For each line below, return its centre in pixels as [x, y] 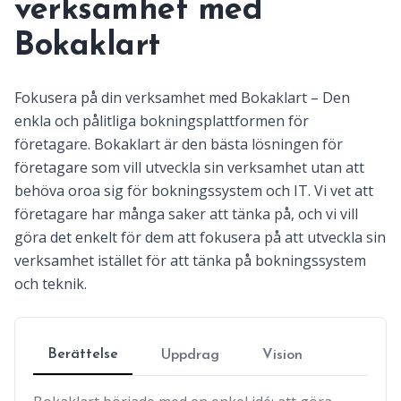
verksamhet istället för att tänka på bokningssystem [190, 260]
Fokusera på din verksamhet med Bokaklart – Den [182, 97]
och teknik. [51, 283]
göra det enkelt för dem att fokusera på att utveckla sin [200, 237]
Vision [282, 355]
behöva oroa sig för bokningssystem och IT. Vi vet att [194, 190]
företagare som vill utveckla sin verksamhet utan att [189, 167]
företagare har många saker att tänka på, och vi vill [186, 213]
